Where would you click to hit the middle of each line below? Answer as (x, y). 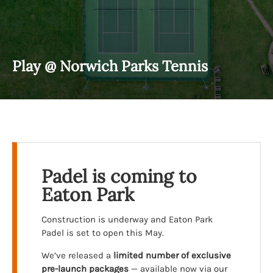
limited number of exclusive (172, 255)
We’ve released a (77, 255)
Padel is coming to (119, 176)
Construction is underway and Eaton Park (127, 219)
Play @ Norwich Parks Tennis (110, 66)
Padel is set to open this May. (103, 233)
